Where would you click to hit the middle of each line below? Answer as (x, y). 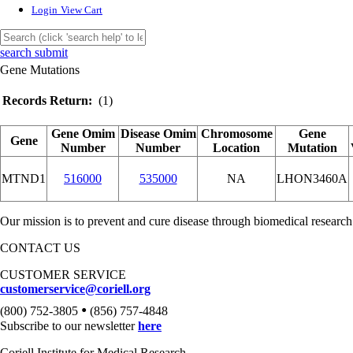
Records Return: (47, 100)
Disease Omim (158, 134)
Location (236, 148)
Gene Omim (83, 134)
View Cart (82, 10)
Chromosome (236, 134)
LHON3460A (312, 178)
